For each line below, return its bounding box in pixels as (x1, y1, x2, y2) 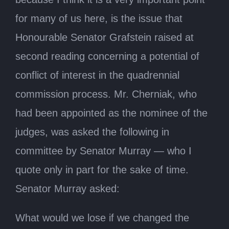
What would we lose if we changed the (15, 212, 189, 223)
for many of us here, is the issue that (15, 12, 182, 24)
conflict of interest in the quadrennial (15, 69, 179, 81)
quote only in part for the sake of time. (15, 164, 189, 175)
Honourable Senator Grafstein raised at (15, 31, 194, 43)
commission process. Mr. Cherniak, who (15, 88, 197, 100)
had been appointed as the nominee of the (15, 107, 208, 119)
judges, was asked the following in (15, 126, 169, 138)
